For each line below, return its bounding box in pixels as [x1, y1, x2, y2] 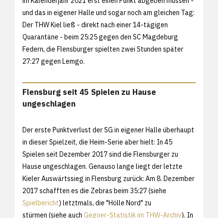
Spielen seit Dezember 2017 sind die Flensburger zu [22, 149, 178, 159]
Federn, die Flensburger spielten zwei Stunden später [22, 44, 183, 54]
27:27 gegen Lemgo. [22, 56, 85, 66]
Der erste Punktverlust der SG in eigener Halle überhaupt [22, 125, 194, 134]
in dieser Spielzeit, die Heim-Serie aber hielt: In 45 [22, 137, 172, 146]
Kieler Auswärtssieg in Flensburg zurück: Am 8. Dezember [22, 174, 195, 183]
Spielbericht [22, 198, 59, 207]
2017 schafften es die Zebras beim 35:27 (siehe [22, 186, 166, 195]
